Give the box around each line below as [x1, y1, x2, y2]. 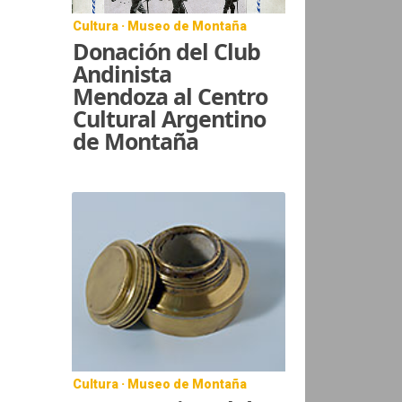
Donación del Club [73, 35, 261, 66]
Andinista [73, 57, 172, 89]
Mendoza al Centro [73, 80, 268, 111]
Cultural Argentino [73, 102, 267, 134]
